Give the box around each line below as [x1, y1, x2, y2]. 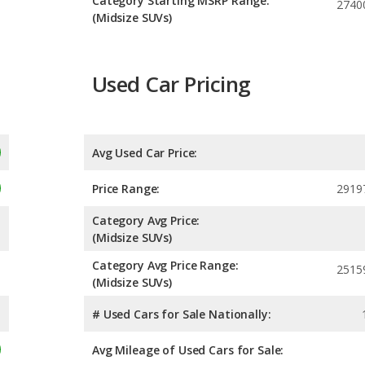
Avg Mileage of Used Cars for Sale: [92, 341, 284, 358]
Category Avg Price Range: [92, 257, 239, 273]
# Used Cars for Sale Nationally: [92, 306, 271, 322]
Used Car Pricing [92, 69, 251, 99]
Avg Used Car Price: [92, 144, 198, 161]
